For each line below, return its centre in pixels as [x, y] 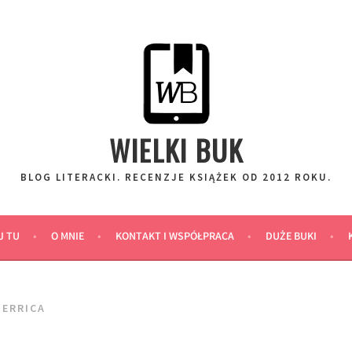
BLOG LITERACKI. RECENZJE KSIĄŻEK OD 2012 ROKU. [176, 177]
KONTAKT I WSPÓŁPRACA [174, 237]
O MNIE [67, 237]
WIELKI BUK [176, 150]
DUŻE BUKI [291, 237]
